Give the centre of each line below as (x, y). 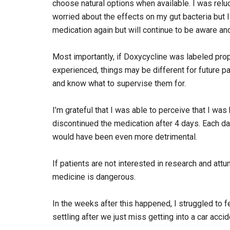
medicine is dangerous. (94, 177)
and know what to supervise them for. (119, 83)
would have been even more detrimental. (125, 137)
